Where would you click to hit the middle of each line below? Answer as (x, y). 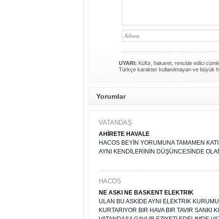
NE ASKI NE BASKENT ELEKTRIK (146, 193)
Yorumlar (111, 96)
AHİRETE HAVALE (124, 134)
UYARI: (128, 63)
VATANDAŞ (115, 122)
